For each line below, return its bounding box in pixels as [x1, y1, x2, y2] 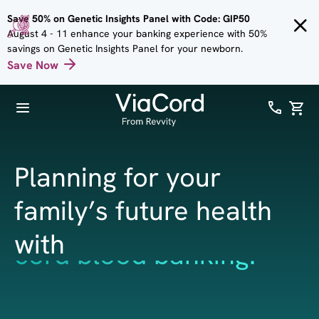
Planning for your [14, 159, 221, 194]
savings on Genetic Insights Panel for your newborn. [7, 42, 243, 55]
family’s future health [14, 193, 272, 227]
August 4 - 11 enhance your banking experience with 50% [7, 27, 267, 40]
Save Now [7, 58, 58, 72]
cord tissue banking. [14, 263, 257, 297]
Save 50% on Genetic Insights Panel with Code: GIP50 [7, 12, 250, 25]
